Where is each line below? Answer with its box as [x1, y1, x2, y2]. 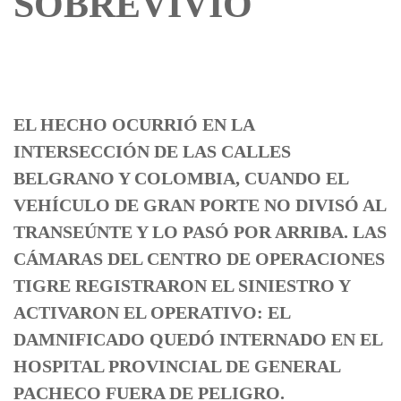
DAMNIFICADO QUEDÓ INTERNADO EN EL [13, 329, 382, 350]
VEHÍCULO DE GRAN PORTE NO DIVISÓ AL [13, 195, 386, 216]
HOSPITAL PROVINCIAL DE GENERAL [13, 356, 340, 377]
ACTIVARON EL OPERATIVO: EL [13, 303, 290, 323]
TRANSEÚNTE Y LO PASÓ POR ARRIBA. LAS [13, 222, 387, 243]
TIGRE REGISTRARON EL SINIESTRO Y [13, 276, 350, 296]
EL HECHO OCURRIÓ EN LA [13, 115, 254, 135]
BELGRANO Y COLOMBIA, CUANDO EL [13, 168, 348, 189]
